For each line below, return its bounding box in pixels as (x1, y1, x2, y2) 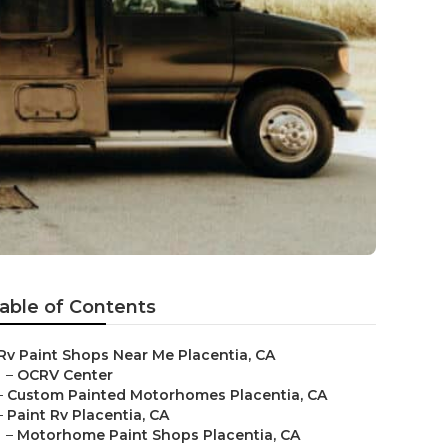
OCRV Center (17, 366, 113, 384)
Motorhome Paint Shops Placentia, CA (17, 426, 300, 444)
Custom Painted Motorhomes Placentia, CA (7, 386, 327, 404)
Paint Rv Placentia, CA (7, 406, 169, 424)
